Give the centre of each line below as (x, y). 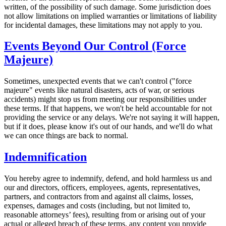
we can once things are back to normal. (66, 136)
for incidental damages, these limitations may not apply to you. (103, 25)
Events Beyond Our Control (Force (95, 46)
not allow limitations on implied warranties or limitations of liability (110, 16)
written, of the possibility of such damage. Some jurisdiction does (107, 7)
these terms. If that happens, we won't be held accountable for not (108, 108)
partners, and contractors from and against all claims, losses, (99, 197)
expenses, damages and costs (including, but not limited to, (97, 206)
